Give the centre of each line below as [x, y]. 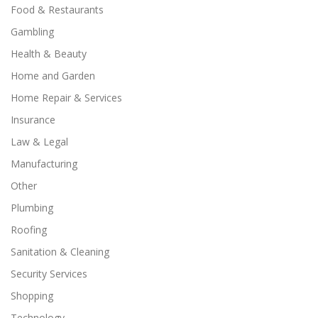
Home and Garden [53, 76]
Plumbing [32, 208]
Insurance [33, 120]
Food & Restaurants [57, 10]
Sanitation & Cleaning [60, 252]
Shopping [32, 296]
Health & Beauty [49, 54]
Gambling [32, 32]
